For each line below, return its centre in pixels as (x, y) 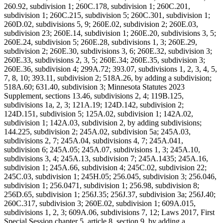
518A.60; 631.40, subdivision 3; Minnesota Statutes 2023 (94, 87)
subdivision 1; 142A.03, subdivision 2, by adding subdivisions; (103, 123)
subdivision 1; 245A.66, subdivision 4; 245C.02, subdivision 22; (105, 168)
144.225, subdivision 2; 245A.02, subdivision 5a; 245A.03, (97, 132)
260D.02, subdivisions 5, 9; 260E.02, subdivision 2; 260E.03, (101, 24)
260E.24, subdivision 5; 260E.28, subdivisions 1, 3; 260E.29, (101, 42)
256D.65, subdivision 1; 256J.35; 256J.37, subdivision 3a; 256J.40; (110, 195)
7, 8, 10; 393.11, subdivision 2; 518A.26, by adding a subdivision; (108, 78)
